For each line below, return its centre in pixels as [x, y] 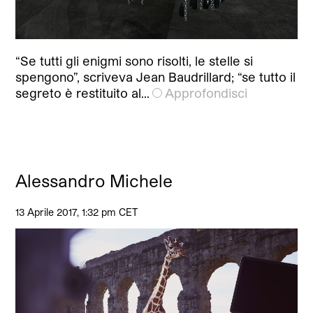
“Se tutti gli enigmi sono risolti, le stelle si [134, 60]
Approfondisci [206, 93]
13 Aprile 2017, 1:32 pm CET [77, 212]
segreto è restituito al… [83, 93]
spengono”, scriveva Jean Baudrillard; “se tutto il [156, 77]
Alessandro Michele [94, 180]
